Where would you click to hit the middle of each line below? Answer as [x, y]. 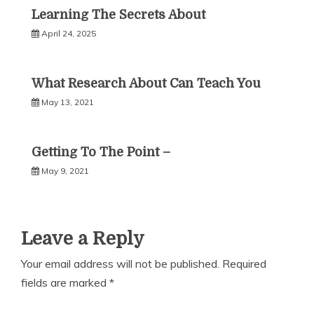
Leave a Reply [83, 239]
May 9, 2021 [65, 171]
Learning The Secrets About [118, 15]
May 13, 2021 [68, 102]
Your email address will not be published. [120, 264]
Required [244, 264]
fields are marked [65, 282]
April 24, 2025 [69, 33]
